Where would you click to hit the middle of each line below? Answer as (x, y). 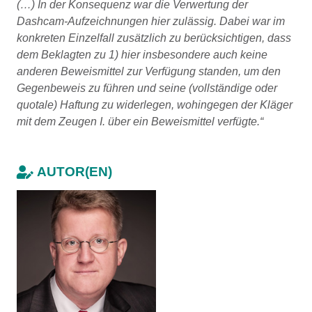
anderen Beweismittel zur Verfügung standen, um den (149, 71)
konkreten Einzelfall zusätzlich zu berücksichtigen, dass (154, 38)
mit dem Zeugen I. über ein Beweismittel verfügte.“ (140, 122)
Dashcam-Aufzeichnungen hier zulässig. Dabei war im (151, 21)
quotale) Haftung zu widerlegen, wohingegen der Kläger (155, 105)
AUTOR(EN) (75, 172)
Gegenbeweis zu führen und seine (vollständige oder (147, 88)
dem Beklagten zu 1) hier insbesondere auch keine (142, 55)
